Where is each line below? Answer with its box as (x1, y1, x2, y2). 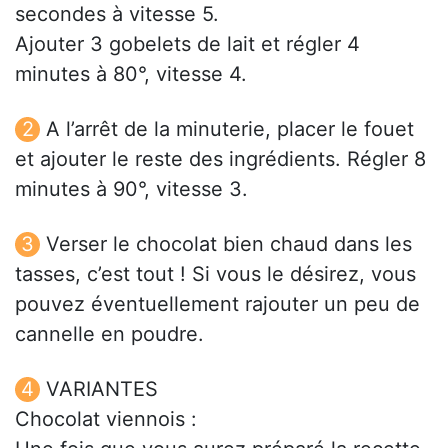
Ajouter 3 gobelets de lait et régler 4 (15, 32, 360, 57)
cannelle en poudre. (15, 322, 204, 347)
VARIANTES (46, 377, 158, 402)
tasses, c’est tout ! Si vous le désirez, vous (15, 262, 416, 287)
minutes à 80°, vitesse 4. (15, 62, 247, 87)
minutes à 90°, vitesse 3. (15, 177, 248, 202)
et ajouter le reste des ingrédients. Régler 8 (15, 147, 426, 172)
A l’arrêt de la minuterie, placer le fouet (46, 117, 414, 142)
